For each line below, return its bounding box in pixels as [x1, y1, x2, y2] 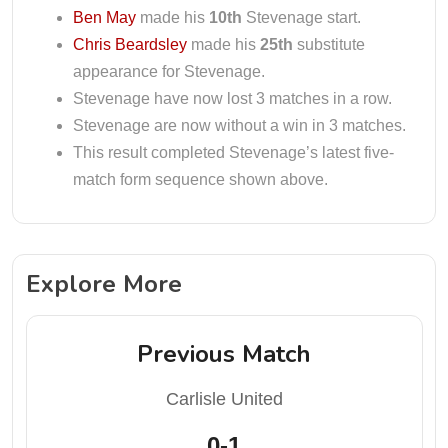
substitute [293, 36, 365, 53]
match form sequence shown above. [73, 171, 328, 188]
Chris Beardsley [73, 36, 187, 53]
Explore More [25, 267, 182, 300]
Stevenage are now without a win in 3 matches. [73, 117, 406, 134]
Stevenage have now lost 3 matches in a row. [73, 90, 392, 107]
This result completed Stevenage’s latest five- [73, 144, 394, 161]
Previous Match [137, 337, 311, 370]
